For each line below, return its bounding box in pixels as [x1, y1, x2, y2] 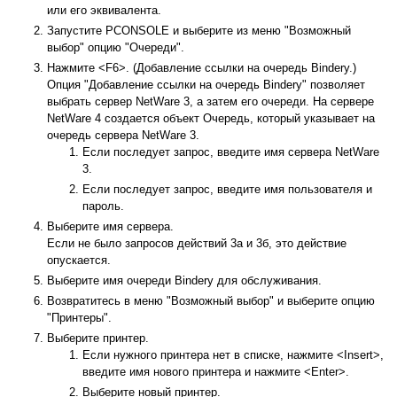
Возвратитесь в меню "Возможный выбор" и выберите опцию [47, 294, 375, 308]
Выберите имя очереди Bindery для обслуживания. [47, 274, 322, 288]
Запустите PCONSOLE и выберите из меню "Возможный [47, 24, 351, 38]
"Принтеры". [47, 311, 112, 325]
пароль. [82, 199, 124, 214]
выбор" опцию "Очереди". [47, 41, 184, 55]
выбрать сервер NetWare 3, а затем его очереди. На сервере [47, 95, 374, 109]
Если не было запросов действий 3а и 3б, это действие [47, 237, 346, 251]
